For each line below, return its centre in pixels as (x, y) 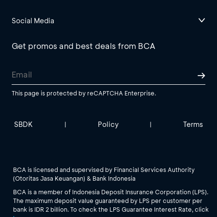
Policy (108, 124)
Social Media (33, 20)
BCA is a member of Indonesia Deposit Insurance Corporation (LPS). (111, 192)
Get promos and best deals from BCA (84, 46)
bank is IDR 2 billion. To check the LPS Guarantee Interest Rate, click (111, 209)
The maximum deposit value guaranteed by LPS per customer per (108, 200)
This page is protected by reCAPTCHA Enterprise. (84, 93)
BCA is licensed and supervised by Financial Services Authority (104, 169)
